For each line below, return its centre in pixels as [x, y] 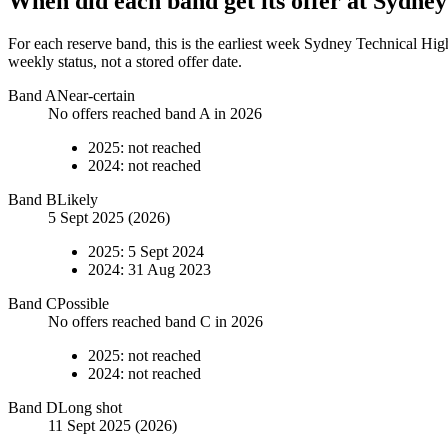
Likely [77, 200]
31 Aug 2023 [169, 270]
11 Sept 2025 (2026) [112, 426]
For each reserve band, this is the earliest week [156, 44]
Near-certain [96, 96]
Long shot [90, 408]
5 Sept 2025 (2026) [109, 218]
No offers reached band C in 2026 [155, 322]
